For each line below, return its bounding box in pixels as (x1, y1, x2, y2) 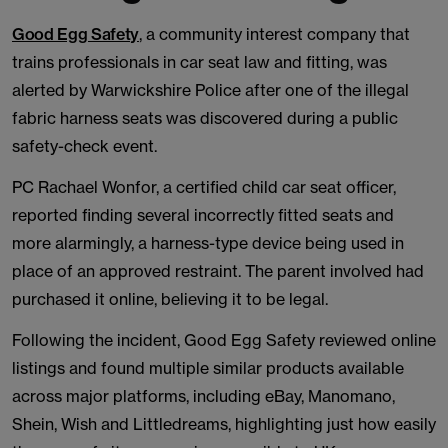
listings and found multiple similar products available (12, 358, 404, 378)
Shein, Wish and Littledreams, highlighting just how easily (12, 414, 436, 434)
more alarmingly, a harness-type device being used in (12, 233, 404, 253)
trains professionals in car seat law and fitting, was (12, 52, 387, 72)
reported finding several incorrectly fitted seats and (12, 205, 394, 225)
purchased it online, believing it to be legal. (12, 289, 328, 309)
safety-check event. (12, 136, 157, 156)
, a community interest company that (138, 24, 410, 44)
